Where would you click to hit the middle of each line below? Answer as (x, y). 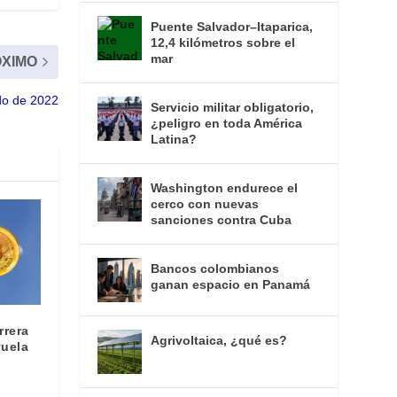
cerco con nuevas (205, 204)
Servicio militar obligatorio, (233, 108)
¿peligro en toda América (227, 124)
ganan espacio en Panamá (231, 285)
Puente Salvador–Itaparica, (232, 27)
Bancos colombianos (215, 269)
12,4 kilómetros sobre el (223, 43)
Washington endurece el (225, 188)
